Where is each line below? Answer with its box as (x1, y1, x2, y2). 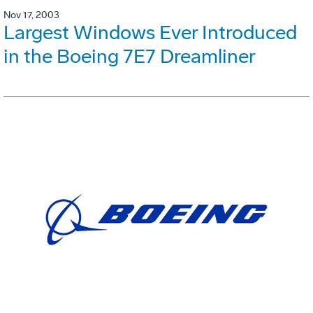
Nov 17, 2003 (3, 8, 59, 21)
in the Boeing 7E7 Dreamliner (3, 44, 256, 68)
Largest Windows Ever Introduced (3, 20, 297, 44)
